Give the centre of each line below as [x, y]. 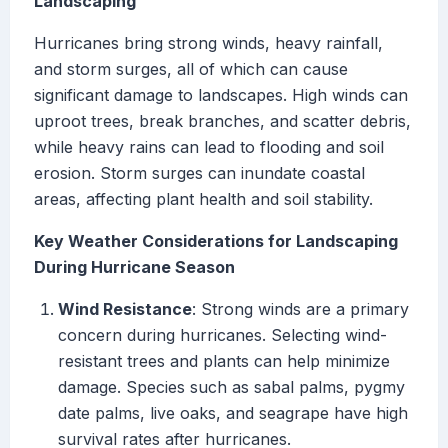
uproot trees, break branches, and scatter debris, [222, 121]
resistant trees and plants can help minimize [224, 361]
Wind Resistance [125, 309]
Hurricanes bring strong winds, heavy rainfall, [208, 43]
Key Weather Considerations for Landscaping [216, 241]
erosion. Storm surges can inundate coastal [199, 173]
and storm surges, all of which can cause [191, 69]
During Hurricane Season [134, 267]
